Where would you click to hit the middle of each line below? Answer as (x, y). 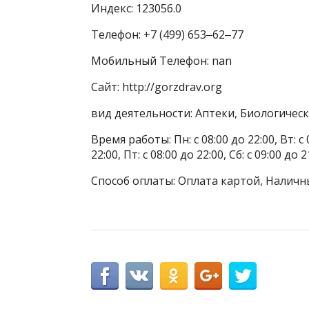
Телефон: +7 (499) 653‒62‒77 (167, 35)
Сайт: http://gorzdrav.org (157, 87)
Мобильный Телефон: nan (161, 61)
